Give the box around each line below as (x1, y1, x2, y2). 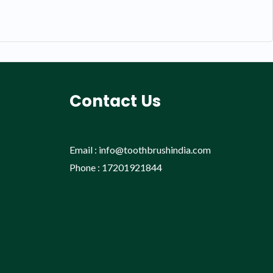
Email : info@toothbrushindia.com (69, 143, 211, 155)
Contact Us (69, 90, 161, 112)
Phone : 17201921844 (69, 161, 162, 173)
